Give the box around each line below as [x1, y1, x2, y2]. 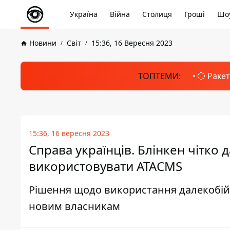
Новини [29, 38, 56, 48]
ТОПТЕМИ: [138, 70, 181, 82]
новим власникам [29, 199, 120, 213]
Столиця [142, 9, 172, 19]
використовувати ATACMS [29, 158, 182, 175]
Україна [70, 9, 98, 19]
